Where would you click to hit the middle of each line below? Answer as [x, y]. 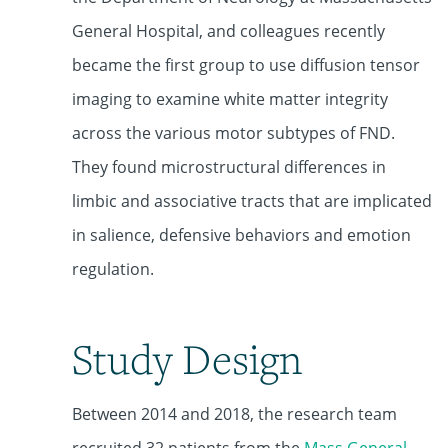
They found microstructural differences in [229, 167]
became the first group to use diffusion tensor [246, 65]
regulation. [113, 269]
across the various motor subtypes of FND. [233, 133]
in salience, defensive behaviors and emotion [241, 235]
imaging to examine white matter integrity [230, 99]
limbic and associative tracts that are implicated [252, 201]
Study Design [187, 358]
